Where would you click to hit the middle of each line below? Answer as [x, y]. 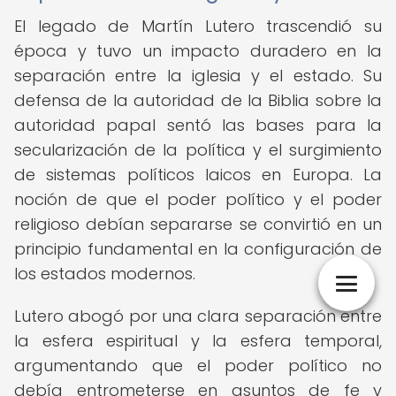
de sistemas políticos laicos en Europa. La [198, 175]
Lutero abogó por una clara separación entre [198, 316]
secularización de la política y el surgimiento [198, 150]
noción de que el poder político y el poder [198, 199]
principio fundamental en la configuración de [198, 249]
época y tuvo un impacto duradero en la [198, 51]
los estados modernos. [105, 274]
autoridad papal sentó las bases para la [198, 125]
